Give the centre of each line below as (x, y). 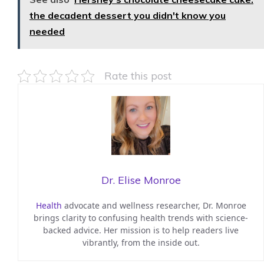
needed (47, 32)
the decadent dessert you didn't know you (128, 16)
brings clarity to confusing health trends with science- (141, 218)
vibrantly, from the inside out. (141, 243)
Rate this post (138, 76)
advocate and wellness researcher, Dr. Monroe (154, 206)
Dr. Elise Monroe (141, 180)
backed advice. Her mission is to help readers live (141, 230)
